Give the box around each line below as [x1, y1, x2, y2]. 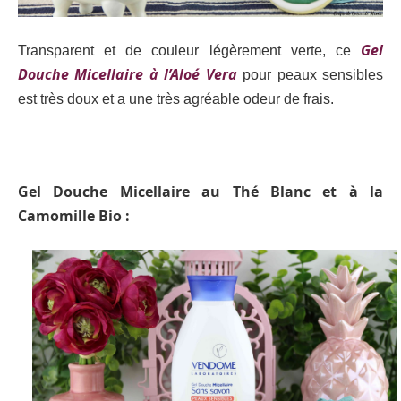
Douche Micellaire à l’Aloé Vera [18, 64, 237, 85]
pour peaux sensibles [236, 67, 384, 83]
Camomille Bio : [18, 205, 130, 226]
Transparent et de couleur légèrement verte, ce [18, 43, 361, 59]
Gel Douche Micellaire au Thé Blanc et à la [18, 181, 383, 201]
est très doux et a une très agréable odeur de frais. [18, 91, 334, 107]
